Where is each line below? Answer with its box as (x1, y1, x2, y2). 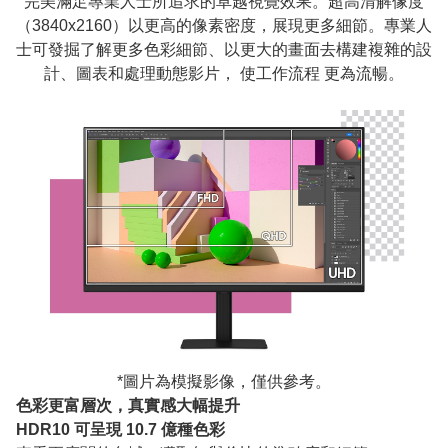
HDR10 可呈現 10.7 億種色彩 (16, 421, 225, 439)
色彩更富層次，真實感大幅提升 (16, 397, 240, 415)
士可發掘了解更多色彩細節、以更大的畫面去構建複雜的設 (16, 41, 432, 59)
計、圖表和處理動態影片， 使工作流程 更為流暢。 (44, 65, 404, 83)
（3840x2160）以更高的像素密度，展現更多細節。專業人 (16, 17, 432, 35)
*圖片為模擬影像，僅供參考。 (117, 373, 331, 391)
